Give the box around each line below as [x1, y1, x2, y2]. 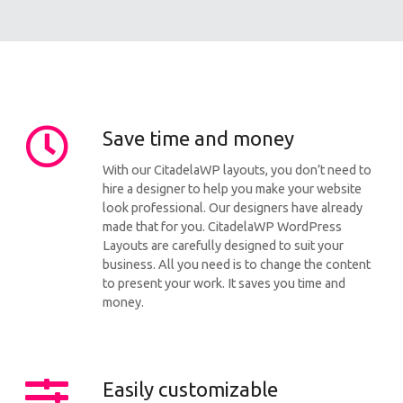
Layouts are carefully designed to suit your [103, 238, 344, 254]
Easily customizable [103, 378, 278, 401]
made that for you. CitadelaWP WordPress [103, 219, 342, 235]
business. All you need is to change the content [103, 257, 371, 273]
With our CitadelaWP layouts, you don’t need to [103, 163, 372, 178]
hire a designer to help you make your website [103, 182, 362, 197]
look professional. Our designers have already [103, 201, 363, 216]
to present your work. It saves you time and [103, 276, 345, 291]
